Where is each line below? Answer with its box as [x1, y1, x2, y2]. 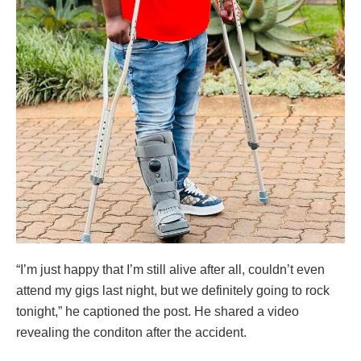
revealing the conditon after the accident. [16, 326, 247, 340]
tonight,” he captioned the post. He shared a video [16, 305, 299, 319]
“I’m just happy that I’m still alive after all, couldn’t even [16, 263, 325, 277]
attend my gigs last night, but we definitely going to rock [16, 284, 330, 298]
